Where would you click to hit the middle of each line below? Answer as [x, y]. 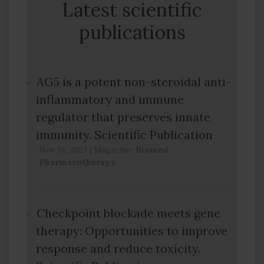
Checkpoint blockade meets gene [128, 213]
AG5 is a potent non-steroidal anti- [134, 82]
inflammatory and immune [110, 99]
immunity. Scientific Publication [124, 135]
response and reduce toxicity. [118, 248]
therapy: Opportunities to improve [132, 231]
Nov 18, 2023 [63, 150]
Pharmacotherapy [77, 162]
